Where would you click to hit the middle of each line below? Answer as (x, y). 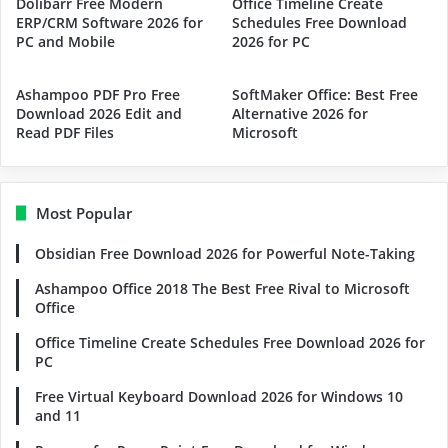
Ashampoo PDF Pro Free (98, 94)
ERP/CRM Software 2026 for (109, 22)
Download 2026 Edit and (99, 113)
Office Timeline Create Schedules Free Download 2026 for (230, 342)
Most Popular (84, 212)
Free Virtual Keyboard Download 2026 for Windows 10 (219, 396)
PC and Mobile (65, 41)
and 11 (58, 415)
